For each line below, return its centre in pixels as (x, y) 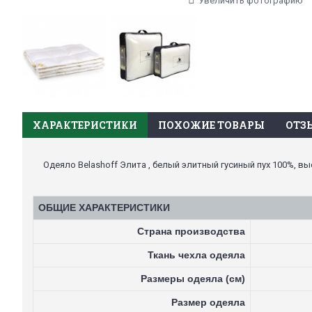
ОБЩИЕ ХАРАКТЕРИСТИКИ (104, 208)
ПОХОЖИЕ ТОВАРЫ (211, 125)
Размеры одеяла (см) (193, 279)
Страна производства (191, 231)
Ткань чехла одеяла (196, 255)
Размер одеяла (208, 302)
